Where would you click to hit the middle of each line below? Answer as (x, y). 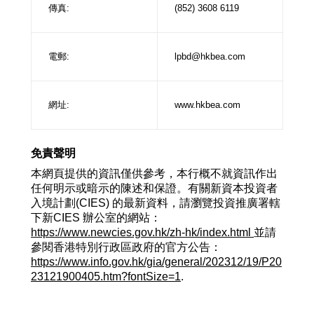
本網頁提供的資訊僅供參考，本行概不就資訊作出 (154, 173)
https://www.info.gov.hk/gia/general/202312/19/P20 (156, 262)
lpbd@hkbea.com (210, 56)
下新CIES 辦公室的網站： (96, 218)
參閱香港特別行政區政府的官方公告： (126, 247)
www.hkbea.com (207, 105)
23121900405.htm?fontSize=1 (106, 277)
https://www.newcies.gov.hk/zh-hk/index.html (142, 232)
